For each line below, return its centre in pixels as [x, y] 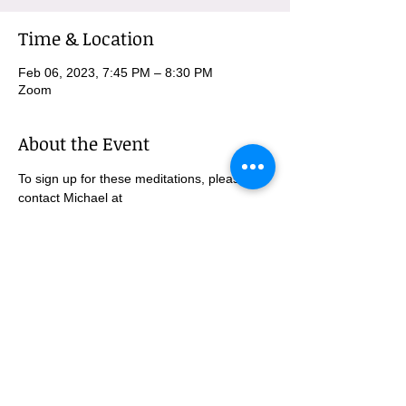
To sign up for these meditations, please [134, 179]
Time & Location [86, 38]
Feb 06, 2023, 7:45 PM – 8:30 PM [116, 72]
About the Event [84, 143]
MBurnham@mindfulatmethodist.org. [124, 217]
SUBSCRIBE [146, 352]
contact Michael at [72, 198]
